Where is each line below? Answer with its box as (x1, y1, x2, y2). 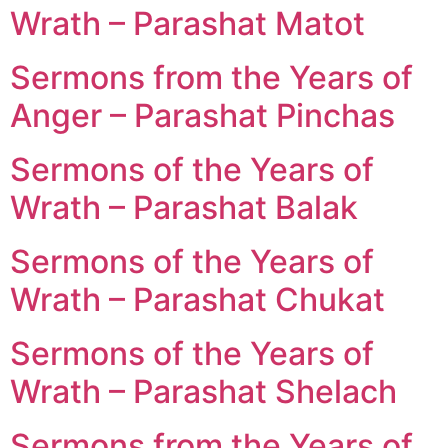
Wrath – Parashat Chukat (10, 279, 385, 319)
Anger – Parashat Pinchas (10, 95, 395, 135)
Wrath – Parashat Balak (10, 187, 358, 227)
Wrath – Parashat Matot (10, 3, 365, 43)
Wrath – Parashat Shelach (10, 371, 397, 411)
